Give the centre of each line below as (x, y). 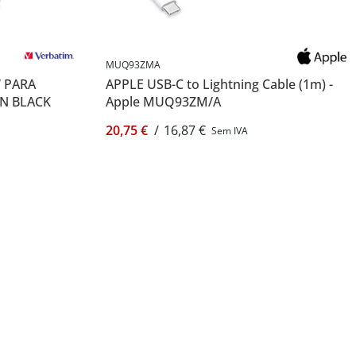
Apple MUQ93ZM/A (163, 102)
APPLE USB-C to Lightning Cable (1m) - (219, 84)
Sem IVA (229, 131)
